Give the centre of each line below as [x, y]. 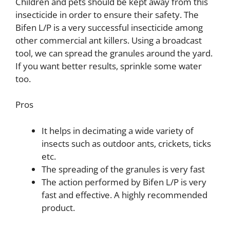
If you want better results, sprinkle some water [109, 66]
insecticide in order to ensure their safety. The [107, 14]
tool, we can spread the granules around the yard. [114, 53]
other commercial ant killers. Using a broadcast [109, 40]
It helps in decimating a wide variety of [118, 130]
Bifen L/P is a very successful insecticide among [109, 27]
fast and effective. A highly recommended [124, 195]
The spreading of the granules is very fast [123, 169]
